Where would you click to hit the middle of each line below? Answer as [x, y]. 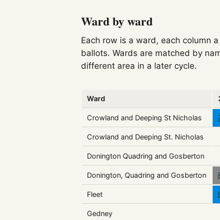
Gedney [100, 213]
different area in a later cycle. [139, 66]
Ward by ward [117, 21]
